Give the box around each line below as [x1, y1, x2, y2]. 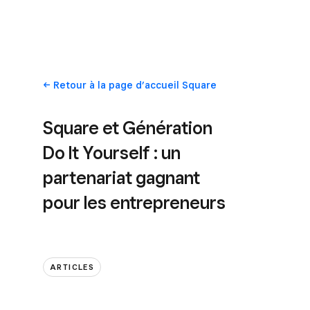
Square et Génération [43, 117, 212, 138]
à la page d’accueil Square [86, 80, 217, 91]
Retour [53, 80, 86, 91]
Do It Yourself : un [43, 142, 181, 163]
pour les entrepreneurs [43, 192, 226, 213]
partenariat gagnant [43, 167, 200, 188]
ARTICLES [50, 262, 94, 272]
